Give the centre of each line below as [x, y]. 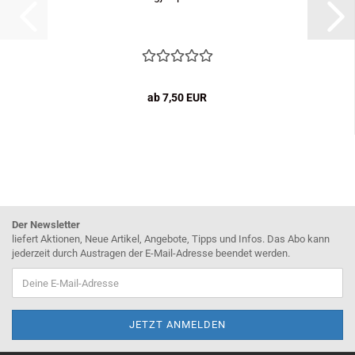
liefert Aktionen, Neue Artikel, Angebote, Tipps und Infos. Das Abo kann [171, 239]
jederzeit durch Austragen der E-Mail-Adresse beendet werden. [151, 253]
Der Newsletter [46, 225]
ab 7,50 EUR [177, 97]
